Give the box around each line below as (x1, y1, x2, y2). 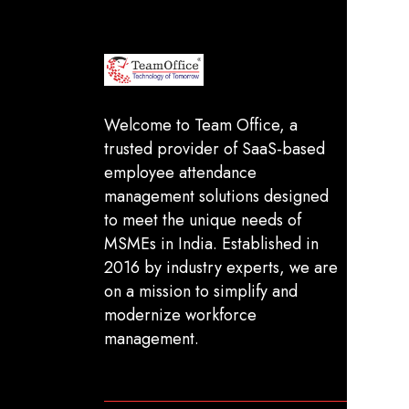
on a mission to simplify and (104, 278, 298, 303)
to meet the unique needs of (104, 207, 301, 232)
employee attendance (104, 160, 257, 184)
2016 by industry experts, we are (104, 255, 338, 279)
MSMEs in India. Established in (104, 231, 319, 256)
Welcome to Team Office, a (104, 112, 298, 137)
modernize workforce (104, 302, 257, 327)
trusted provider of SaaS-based (104, 136, 325, 161)
